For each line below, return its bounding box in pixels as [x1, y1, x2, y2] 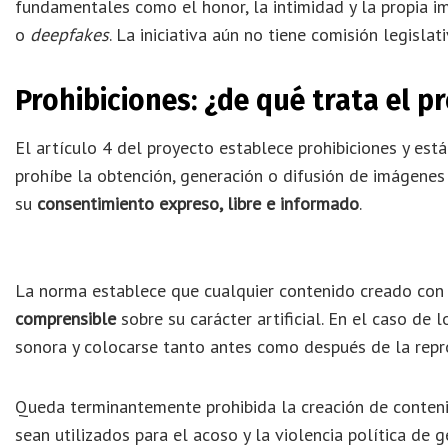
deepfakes [30, 23, 109, 47]
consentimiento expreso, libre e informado [37, 191, 359, 215]
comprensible [15, 307, 116, 331]
